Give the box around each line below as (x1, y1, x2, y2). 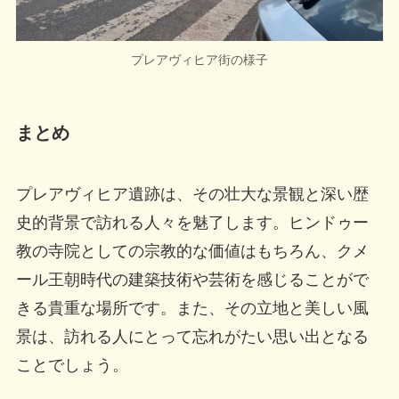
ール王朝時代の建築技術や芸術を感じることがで (15, 271, 369, 289)
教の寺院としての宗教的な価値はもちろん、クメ (15, 242, 369, 261)
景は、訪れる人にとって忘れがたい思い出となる (15, 328, 369, 346)
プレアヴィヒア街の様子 (131, 52, 268, 67)
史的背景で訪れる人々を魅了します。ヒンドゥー (15, 214, 369, 232)
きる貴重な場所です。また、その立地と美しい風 (15, 299, 369, 318)
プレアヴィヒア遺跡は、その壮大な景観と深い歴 (15, 185, 369, 204)
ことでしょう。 (15, 356, 128, 375)
